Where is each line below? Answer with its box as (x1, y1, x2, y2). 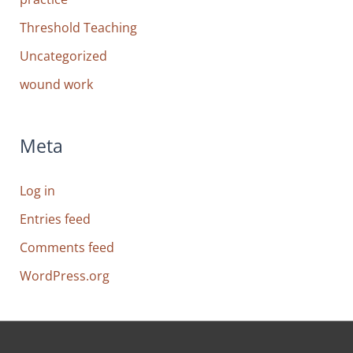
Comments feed (20, 237, 115, 256)
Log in (20, 180, 56, 199)
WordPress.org (20, 266, 110, 284)
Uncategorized (20, 46, 108, 65)
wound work (20, 74, 94, 93)
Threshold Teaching (20, 17, 138, 36)
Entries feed (20, 209, 91, 228)
